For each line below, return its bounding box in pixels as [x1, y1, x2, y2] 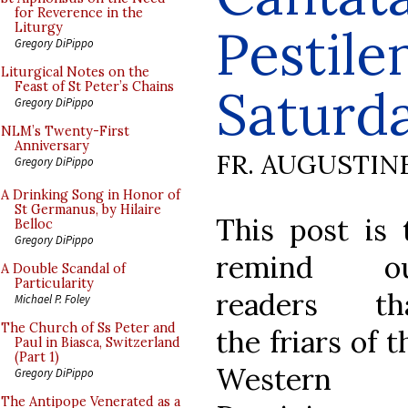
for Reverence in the [15, 5, 143, 21]
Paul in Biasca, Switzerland [15, 334, 180, 351]
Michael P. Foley [15, 291, 90, 306]
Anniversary [15, 138, 89, 154]
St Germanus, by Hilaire [15, 201, 161, 218]
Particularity [15, 275, 94, 291]
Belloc [15, 216, 53, 232]
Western [216, 360, 331, 398]
